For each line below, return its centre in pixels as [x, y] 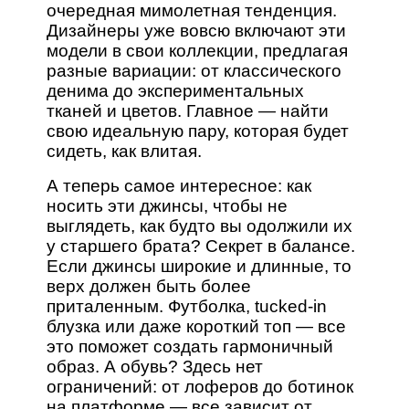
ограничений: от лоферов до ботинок [200, 387]
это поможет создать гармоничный [190, 347]
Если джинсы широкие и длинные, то [199, 267]
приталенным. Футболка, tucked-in [187, 307]
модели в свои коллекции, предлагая [198, 51]
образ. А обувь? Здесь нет [155, 367]
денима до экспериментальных [176, 91]
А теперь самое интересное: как [179, 186]
